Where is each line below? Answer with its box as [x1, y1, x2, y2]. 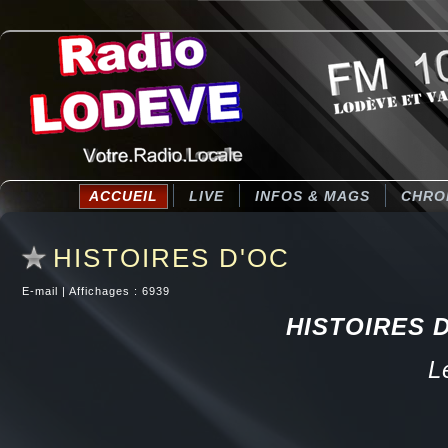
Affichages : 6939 [69, 285, 170, 297]
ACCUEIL [89, 188, 158, 204]
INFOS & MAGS [255, 188, 370, 204]
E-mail [22, 285, 62, 297]
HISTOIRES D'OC [53, 243, 290, 273]
